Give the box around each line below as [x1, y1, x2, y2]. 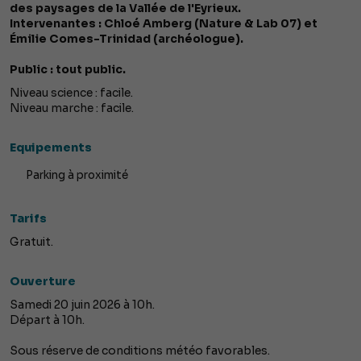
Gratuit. [10, 234, 53, 250]
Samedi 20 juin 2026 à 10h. [10, 297, 155, 313]
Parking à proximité [26, 168, 128, 183]
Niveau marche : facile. [10, 101, 134, 116]
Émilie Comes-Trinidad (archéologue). [10, 31, 243, 47]
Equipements [10, 140, 92, 156]
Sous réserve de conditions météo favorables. [10, 343, 270, 359]
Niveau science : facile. [10, 85, 133, 101]
